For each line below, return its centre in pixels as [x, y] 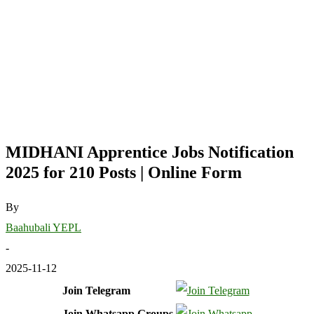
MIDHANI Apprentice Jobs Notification [150, 152]
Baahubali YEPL [43, 227]
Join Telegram [96, 290]
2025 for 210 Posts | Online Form [124, 172]
